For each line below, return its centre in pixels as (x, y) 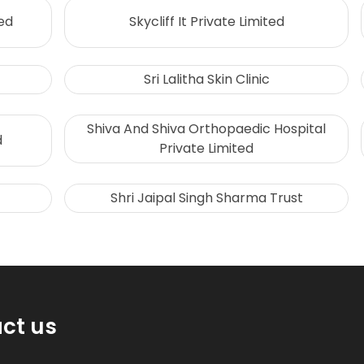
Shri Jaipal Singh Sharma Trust (206, 198)
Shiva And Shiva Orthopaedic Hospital (206, 129)
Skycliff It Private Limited (206, 22)
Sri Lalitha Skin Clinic (206, 80)
